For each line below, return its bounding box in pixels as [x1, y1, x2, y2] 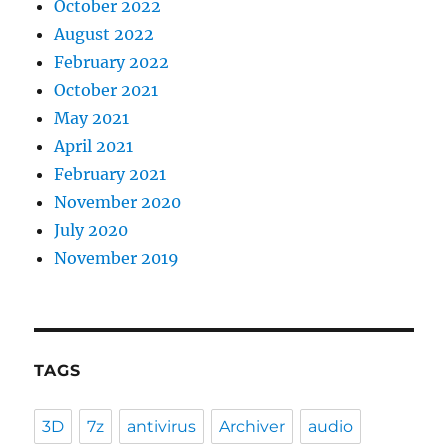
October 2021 [54, 80, 159, 101]
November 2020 [54, 192, 182, 213]
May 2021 [54, 108, 130, 129]
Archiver [219, 417, 286, 437]
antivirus [127, 417, 197, 437]
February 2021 [54, 164, 167, 185]
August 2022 [54, 24, 155, 45]
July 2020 [54, 220, 129, 241]
